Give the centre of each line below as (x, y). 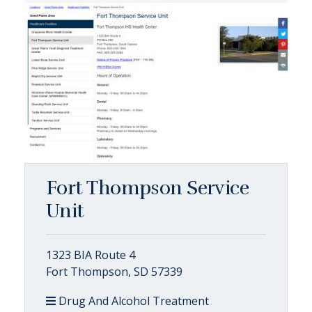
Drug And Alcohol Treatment (132, 301)
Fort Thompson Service (148, 188)
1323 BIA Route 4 (91, 255)
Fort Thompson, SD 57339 (114, 271)
